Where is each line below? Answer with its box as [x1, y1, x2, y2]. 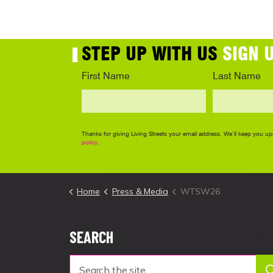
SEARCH [69, 227, 113, 246]
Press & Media [112, 185, 168, 197]
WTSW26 [180, 185, 220, 197]
